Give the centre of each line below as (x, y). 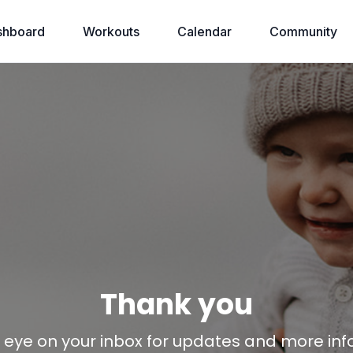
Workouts (111, 32)
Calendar (204, 32)
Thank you (176, 305)
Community (303, 32)
